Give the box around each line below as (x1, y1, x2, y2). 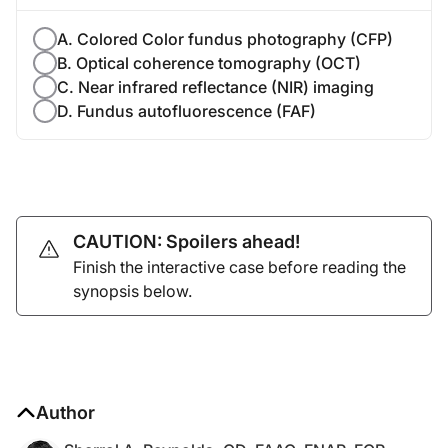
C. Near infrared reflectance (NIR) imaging (57, 76, 374, 97)
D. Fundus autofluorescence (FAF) (57, 100, 316, 121)
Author (36, 401, 95, 423)
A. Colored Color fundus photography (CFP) (57, 28, 393, 49)
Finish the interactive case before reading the (73, 256, 406, 277)
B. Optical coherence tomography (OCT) (57, 52, 361, 73)
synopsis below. (73, 280, 192, 301)
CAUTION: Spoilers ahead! (73, 230, 300, 252)
